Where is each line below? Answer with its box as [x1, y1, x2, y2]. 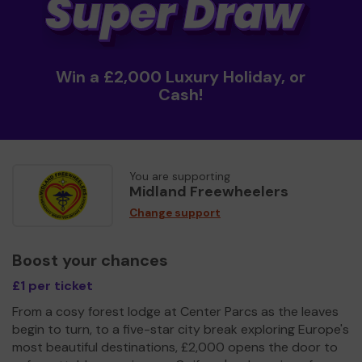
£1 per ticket [12, 276, 93, 294]
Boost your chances [12, 249, 168, 271]
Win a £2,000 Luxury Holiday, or [56, 65, 306, 87]
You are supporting [129, 169, 230, 183]
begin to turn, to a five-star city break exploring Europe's [12, 320, 349, 338]
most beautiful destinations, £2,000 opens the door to [12, 338, 338, 356]
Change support [129, 205, 221, 220]
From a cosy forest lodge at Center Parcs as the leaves [12, 302, 339, 320]
